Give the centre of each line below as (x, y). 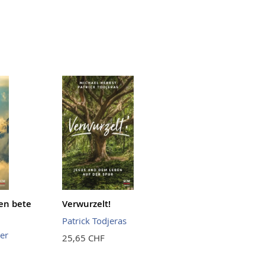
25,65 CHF (84, 237)
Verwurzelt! (87, 203)
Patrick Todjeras (95, 220)
